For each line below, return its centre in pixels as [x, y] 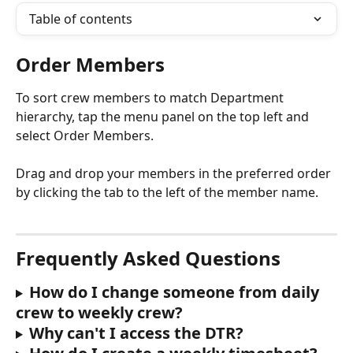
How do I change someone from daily [176, 292]
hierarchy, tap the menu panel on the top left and [164, 117]
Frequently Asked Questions [150, 258]
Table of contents [81, 19]
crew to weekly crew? [99, 312]
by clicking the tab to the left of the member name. [167, 192]
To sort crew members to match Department [151, 98]
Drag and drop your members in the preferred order [175, 173]
